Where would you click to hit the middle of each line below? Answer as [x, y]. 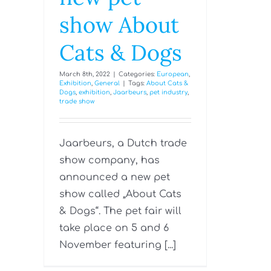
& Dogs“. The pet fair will [120, 211]
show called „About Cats [120, 194]
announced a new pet [115, 178]
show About [119, 25]
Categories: [138, 74]
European [173, 74]
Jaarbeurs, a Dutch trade [123, 144]
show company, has [109, 161]
